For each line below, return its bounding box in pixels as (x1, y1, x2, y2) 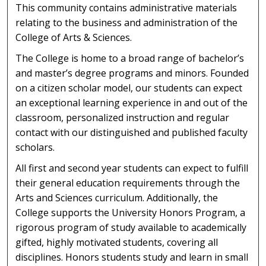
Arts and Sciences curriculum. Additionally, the (15, 191, 218, 204)
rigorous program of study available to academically (15, 220, 247, 234)
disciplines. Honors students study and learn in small (15, 250, 249, 264)
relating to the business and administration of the (15, 16, 238, 30)
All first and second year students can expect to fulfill (15, 161, 249, 175)
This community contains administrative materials (15, 1, 237, 15)
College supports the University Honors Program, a (15, 205, 246, 219)
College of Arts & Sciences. (15, 31, 132, 45)
